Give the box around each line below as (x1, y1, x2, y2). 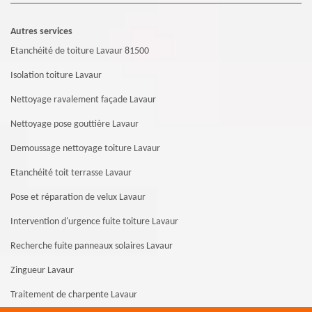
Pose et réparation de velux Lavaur (10, 192, 146, 203)
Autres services (10, 26, 72, 38)
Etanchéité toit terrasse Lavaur (10, 168, 132, 179)
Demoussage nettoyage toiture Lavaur (10, 143, 160, 155)
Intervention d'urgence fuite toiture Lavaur (10, 217, 178, 228)
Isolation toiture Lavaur (10, 70, 102, 81)
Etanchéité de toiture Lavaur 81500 (10, 46, 149, 57)
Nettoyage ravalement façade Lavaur (10, 95, 156, 106)
